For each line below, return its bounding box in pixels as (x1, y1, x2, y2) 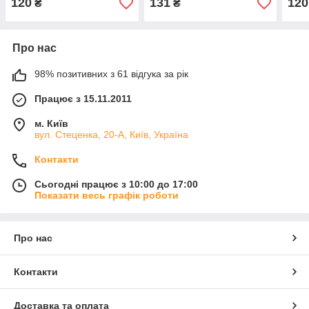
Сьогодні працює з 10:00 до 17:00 (34, 179, 198, 190)
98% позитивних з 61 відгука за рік (34, 68, 188, 80)
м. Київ (34, 118, 68, 130)
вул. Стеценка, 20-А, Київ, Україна (34, 129, 188, 141)
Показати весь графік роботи (34, 190, 179, 201)
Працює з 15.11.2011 (34, 93, 132, 105)
